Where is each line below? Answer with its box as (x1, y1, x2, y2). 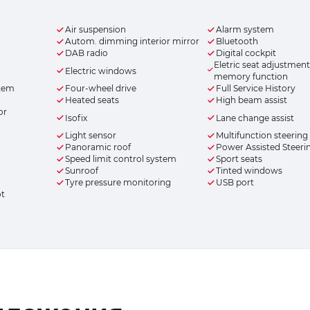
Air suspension (64, 24, 126, 35)
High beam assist (216, 95, 288, 106)
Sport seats (216, 154, 263, 165)
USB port (216, 177, 255, 188)
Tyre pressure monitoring (64, 177, 171, 188)
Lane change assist (216, 112, 295, 123)
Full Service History (216, 83, 296, 94)
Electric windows (64, 65, 136, 76)
